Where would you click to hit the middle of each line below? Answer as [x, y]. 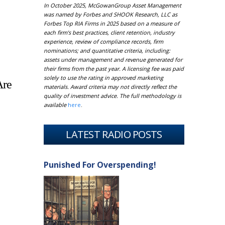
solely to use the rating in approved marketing [103, 78]
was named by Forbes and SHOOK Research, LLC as [110, 14]
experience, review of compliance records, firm [103, 41]
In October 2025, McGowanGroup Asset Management [113, 5]
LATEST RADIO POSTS [114, 134]
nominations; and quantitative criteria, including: [107, 50]
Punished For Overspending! [100, 165]
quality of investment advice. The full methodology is [113, 96]
